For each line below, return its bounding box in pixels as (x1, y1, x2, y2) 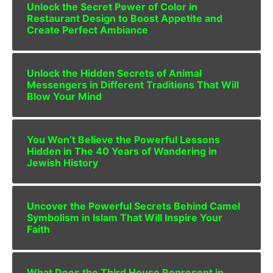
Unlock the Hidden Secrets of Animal (27, 66, 202, 79)
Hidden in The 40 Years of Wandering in (27, 144, 217, 157)
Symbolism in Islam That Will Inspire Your (27, 211, 222, 224)
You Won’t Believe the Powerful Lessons (27, 133, 220, 146)
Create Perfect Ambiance (27, 23, 148, 36)
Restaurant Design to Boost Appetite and (27, 12, 222, 24)
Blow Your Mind (27, 90, 102, 102)
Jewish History (27, 156, 98, 169)
